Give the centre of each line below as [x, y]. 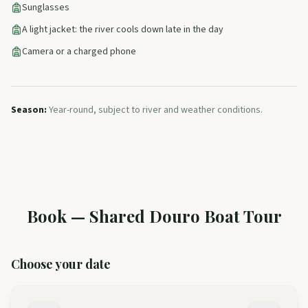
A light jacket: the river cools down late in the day [123, 29]
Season [27, 110]
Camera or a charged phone [79, 51]
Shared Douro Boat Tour [185, 216]
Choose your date [61, 264]
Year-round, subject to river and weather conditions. [156, 110]
